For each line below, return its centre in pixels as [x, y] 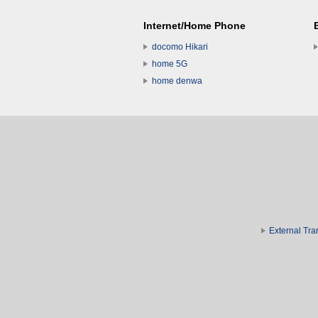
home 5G [170, 64]
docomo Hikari [180, 46]
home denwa [177, 81]
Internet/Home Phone [194, 25]
